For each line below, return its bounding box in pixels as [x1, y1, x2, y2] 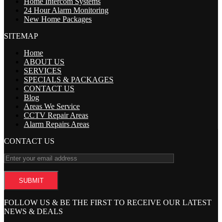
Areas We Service [24, 102, 80, 111]
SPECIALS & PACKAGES [24, 75, 113, 84]
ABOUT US [24, 57, 64, 66]
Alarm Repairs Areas [24, 119, 89, 128]
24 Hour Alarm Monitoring [24, 5, 109, 14]
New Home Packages [24, 14, 92, 23]
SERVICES [24, 66, 61, 75]
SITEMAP [4, 31, 38, 40]
